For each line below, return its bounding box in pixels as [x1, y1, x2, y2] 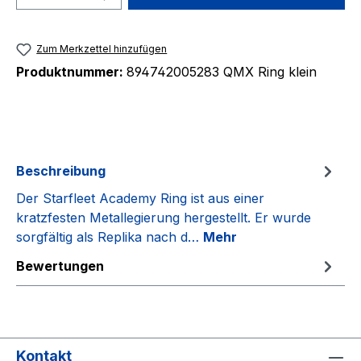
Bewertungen [16, 258, 104, 275]
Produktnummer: [16, 64, 127, 81]
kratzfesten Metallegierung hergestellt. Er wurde [16, 210, 311, 226]
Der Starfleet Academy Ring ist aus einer [16, 190, 264, 207]
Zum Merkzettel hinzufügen [36, 43, 168, 55]
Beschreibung [16, 163, 106, 180]
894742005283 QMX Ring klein [127, 64, 317, 81]
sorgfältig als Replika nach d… [16, 229, 203, 246]
